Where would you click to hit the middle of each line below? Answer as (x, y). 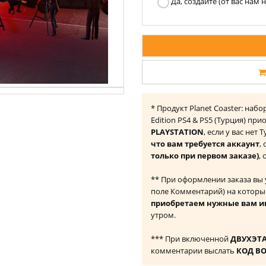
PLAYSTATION (177, 132)
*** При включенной (191, 239)
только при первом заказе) (205, 156)
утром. (163, 215)
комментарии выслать (194, 251)
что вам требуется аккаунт (205, 144)
